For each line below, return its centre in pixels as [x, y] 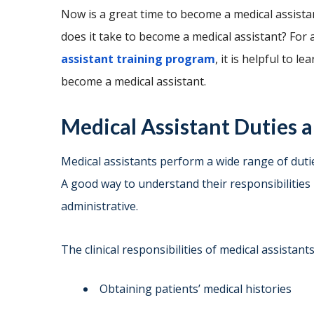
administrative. [100, 206]
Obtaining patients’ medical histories [196, 289]
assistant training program [138, 59]
